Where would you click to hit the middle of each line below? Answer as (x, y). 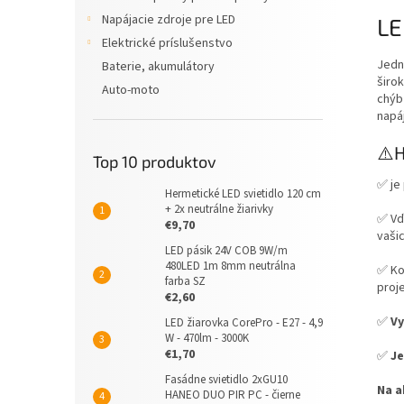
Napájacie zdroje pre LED (169, 20)
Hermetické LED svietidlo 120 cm (243, 194)
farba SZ (185, 281)
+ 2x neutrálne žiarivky (219, 209)
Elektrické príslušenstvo (167, 43)
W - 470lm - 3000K (207, 338)
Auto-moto (131, 90)
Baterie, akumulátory (158, 67)
